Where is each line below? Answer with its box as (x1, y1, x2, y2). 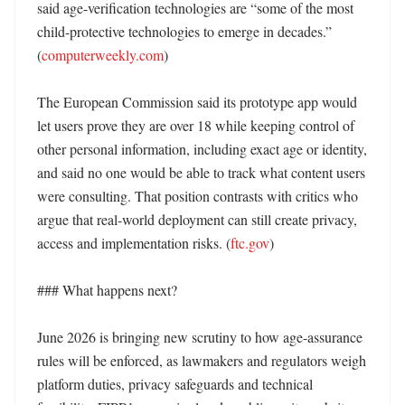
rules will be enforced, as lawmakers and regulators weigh (37, 351, 366, 370)
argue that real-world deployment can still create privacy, (37, 210, 357, 229)
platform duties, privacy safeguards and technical (37, 374, 313, 393)
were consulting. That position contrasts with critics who (37, 186, 358, 205)
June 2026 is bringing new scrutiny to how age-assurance (37, 327, 363, 346)
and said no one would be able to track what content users (37, 163, 365, 182)
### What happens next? (37, 280, 177, 299)
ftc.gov (231, 233, 269, 252)
